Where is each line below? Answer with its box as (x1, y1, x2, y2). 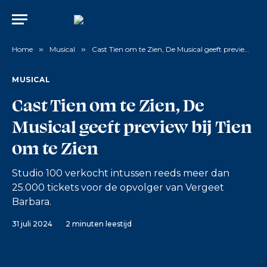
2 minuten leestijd (66, 219, 132, 228)
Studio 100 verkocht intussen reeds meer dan (12, 167, 229, 179)
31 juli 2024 (12, 219, 52, 228)
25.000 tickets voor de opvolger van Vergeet (12, 182, 224, 193)
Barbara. (12, 196, 51, 207)
